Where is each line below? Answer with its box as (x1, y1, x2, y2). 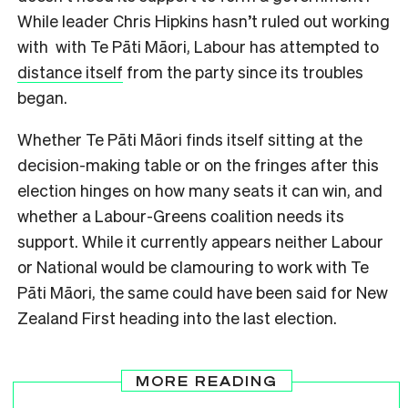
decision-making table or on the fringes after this (17, 153, 379, 175)
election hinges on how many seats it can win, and (17, 178, 382, 200)
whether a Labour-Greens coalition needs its (17, 204, 344, 226)
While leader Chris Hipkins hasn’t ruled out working (17, 9, 390, 31)
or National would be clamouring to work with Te (17, 255, 369, 277)
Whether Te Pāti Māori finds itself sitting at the (17, 127, 362, 149)
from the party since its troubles (123, 60, 363, 82)
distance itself (17, 60, 123, 82)
